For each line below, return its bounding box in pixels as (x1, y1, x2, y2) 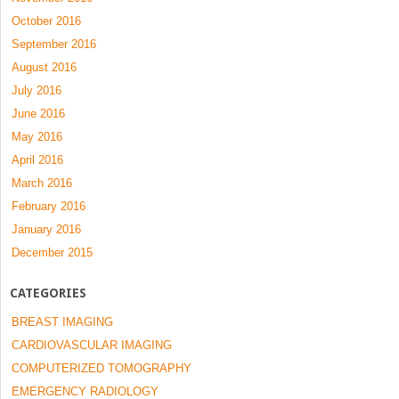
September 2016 (12, 37, 96, 51)
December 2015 (12, 245, 93, 259)
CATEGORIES (10, 285, 86, 300)
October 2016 (12, 13, 81, 28)
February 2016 (12, 199, 85, 213)
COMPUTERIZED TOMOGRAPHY (12, 361, 191, 375)
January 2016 (12, 222, 81, 236)
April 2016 (12, 152, 63, 167)
